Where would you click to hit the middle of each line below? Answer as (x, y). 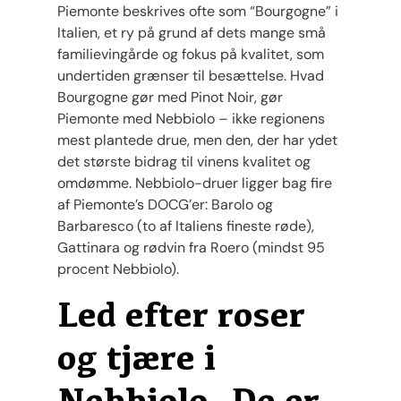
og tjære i (137, 358)
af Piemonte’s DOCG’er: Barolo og (165, 204)
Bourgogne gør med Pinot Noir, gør (170, 97)
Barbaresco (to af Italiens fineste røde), (186, 226)
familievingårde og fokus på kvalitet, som (191, 54)
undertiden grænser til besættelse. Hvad (191, 75)
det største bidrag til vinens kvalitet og (184, 161)
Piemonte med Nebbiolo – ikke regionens (191, 118)
